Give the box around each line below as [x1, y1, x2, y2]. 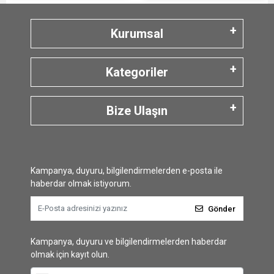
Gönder [208, 204, 235, 213]
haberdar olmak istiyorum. [31, 179, 131, 189]
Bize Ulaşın [106, 103, 168, 119]
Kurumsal [111, 26, 163, 42]
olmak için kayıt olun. [31, 250, 109, 260]
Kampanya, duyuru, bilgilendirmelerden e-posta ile [31, 166, 223, 176]
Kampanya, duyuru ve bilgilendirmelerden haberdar [31, 237, 227, 247]
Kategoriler [106, 65, 168, 80]
